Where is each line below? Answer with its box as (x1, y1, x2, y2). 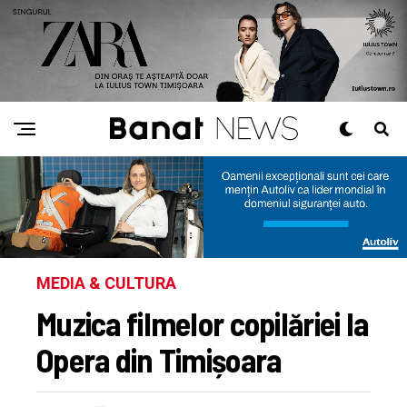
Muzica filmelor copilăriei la (36, 303, 369, 343)
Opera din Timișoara (36, 340, 282, 380)
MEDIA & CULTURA (36, 273, 176, 293)
